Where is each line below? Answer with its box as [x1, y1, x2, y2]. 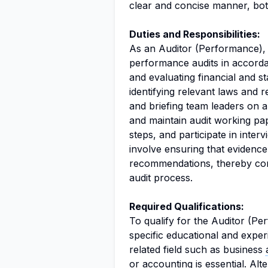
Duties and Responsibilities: [129, 28, 260, 40]
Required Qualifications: [129, 200, 244, 212]
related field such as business [129, 243, 266, 255]
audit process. [129, 172, 193, 184]
